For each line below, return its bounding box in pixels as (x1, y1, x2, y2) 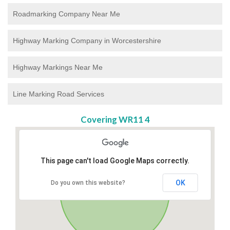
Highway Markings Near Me (13, 63, 103, 71)
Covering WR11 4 (80, 113, 150, 125)
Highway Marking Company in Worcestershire (13, 36, 161, 45)
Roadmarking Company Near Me (13, 9, 120, 18)
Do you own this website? (51, 179, 125, 186)
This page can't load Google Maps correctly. (41, 156, 189, 165)
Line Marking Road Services (13, 89, 104, 98)
